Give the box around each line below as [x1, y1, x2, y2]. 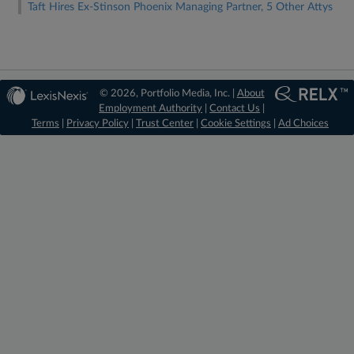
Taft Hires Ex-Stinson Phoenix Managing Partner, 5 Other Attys [28, 2, 333, 13]
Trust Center [136, 119, 194, 129]
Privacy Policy [66, 119, 129, 129]
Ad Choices [278, 119, 329, 129]
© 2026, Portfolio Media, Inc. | [99, 88, 237, 99]
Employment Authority [99, 104, 203, 114]
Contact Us [209, 104, 261, 114]
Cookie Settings [201, 119, 271, 129]
